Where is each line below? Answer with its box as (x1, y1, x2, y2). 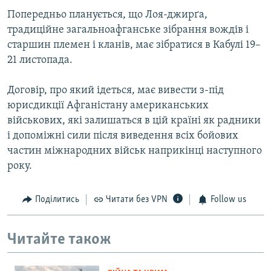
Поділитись (34, 195, 79, 205)
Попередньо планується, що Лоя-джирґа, (7, 9, 207, 21)
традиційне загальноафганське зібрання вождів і (7, 24, 249, 36)
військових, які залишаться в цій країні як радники (7, 115, 261, 127)
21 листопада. (7, 54, 73, 67)
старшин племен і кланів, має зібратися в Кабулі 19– (7, 39, 261, 51)
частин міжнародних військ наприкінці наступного (7, 145, 262, 157)
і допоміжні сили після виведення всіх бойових (7, 130, 238, 142)
